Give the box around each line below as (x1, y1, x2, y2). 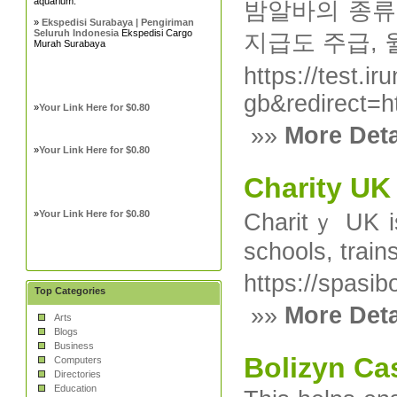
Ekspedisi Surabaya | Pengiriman (42, 17, 195, 27)
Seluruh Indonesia (34, 27, 120, 38)
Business (54, 340, 95, 351)
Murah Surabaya (34, 38, 106, 49)
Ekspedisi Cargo (119, 27, 193, 38)
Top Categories (35, 285, 106, 296)
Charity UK (244, 172, 392, 204)
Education (54, 383, 97, 393)
